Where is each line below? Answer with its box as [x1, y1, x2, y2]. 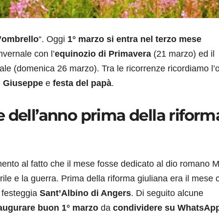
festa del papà [53, 78, 111, 88]
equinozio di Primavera [55, 49, 153, 59]
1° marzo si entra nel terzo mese [67, 34, 201, 44]
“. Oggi [39, 34, 67, 44]
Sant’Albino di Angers [40, 188, 131, 198]
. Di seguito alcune [131, 188, 203, 198]
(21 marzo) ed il [153, 49, 215, 59]
